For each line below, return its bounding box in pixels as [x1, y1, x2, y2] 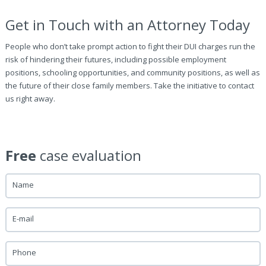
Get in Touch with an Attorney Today [5, 15, 250, 34]
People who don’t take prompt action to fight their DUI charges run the [5, 41, 255, 52]
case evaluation [36, 145, 141, 165]
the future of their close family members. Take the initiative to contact [5, 80, 254, 91]
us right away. [5, 93, 55, 104]
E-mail [12, 213, 34, 224]
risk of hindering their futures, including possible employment [5, 54, 226, 65]
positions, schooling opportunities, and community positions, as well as [5, 67, 260, 78]
